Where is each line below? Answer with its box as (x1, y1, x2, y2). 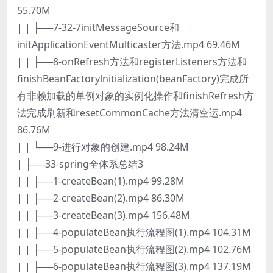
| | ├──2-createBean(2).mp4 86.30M (17, 191, 185, 205)
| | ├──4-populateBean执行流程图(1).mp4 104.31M (17, 225, 251, 239)
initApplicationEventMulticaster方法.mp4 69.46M (17, 37, 240, 51)
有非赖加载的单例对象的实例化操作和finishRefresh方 (17, 88, 254, 102)
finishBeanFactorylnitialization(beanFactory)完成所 (17, 71, 249, 85)
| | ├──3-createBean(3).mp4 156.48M (17, 208, 190, 222)
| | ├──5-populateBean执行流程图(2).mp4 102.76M (17, 242, 251, 256)
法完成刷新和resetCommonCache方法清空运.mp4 (17, 105, 242, 119)
